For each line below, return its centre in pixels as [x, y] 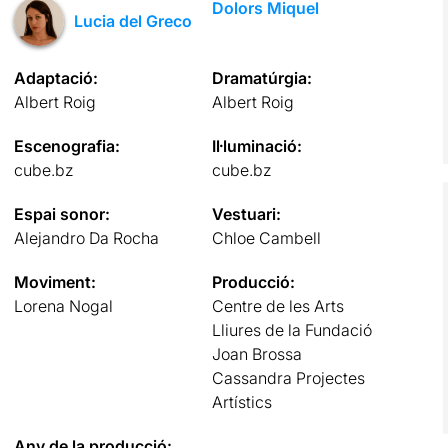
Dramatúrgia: [262, 77]
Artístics [242, 401]
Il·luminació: [257, 145]
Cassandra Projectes [289, 377]
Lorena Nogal [63, 305]
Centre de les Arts [278, 305]
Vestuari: [247, 213]
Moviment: [54, 281]
